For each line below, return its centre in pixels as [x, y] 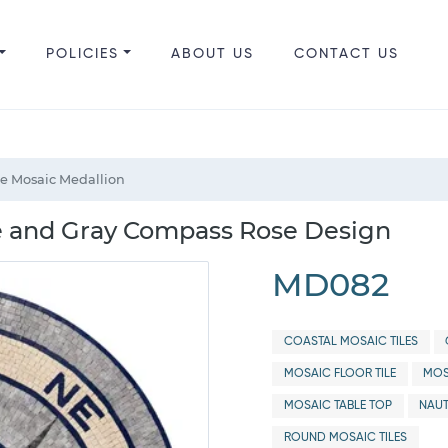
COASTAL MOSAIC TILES [350, 342]
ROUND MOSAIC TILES [345, 438]
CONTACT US [346, 54]
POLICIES [82, 54]
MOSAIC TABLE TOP [337, 406]
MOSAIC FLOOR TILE [339, 374]
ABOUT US [212, 54]
